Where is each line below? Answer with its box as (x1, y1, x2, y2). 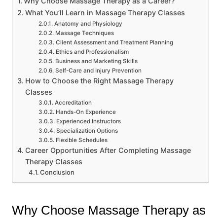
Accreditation (54, 99, 92, 107)
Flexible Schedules (55, 137, 108, 144)
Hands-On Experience (55, 109, 116, 116)
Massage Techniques (55, 30, 114, 37)
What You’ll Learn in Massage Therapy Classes (25, 8, 185, 17)
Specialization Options (56, 127, 118, 135)
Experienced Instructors (56, 118, 121, 125)
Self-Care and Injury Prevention (55, 67, 142, 74)
